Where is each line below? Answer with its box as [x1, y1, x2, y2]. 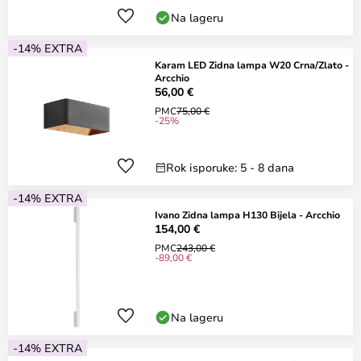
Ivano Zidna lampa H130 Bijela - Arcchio [155, 208, 340, 221]
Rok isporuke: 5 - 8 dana [166, 160, 294, 175]
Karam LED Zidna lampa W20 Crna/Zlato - [155, 58, 349, 71]
